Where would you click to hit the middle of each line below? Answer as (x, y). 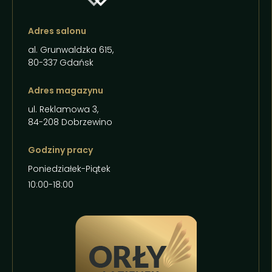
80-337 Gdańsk (61, 63)
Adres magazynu (66, 90)
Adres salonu (57, 31)
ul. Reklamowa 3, (63, 109)
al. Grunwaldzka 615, (71, 50)
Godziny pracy (60, 150)
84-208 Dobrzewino (70, 122)
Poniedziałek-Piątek (69, 169)
